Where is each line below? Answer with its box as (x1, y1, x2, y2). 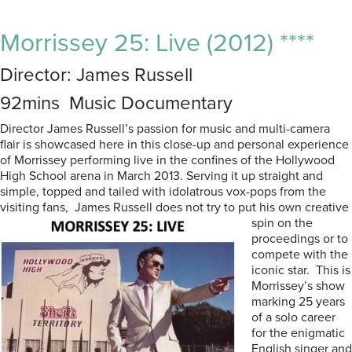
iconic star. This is (251, 262, 350, 278)
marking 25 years (251, 294, 345, 310)
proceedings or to (251, 231, 348, 247)
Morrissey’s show (251, 278, 345, 294)
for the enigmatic (251, 325, 345, 341)
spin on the (251, 215, 313, 231)
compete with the (251, 247, 348, 262)
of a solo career (251, 310, 335, 325)
